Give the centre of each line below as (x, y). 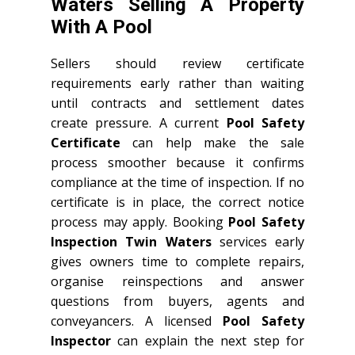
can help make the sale (212, 142)
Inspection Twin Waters (131, 241)
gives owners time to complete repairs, (177, 261)
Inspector (81, 340)
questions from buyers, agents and (177, 301)
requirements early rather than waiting (177, 83)
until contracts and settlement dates (177, 103)
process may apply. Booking (140, 221)
